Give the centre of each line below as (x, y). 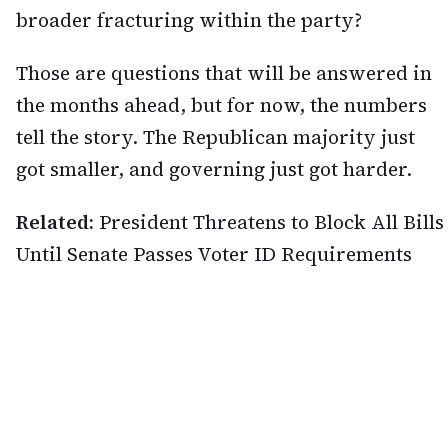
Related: (55, 221)
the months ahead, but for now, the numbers (221, 104)
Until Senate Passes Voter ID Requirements (214, 253)
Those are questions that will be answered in (224, 72)
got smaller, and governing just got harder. (214, 168)
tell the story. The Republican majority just (215, 136)
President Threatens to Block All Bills (271, 221)
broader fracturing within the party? (189, 19)
